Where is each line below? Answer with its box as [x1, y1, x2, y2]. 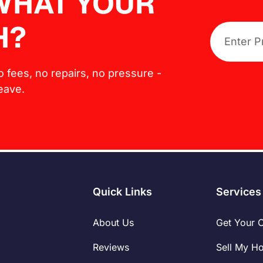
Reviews [93, 241, 130, 253]
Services [216, 185, 262, 198]
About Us [93, 216, 134, 228]
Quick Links [93, 185, 153, 198]
